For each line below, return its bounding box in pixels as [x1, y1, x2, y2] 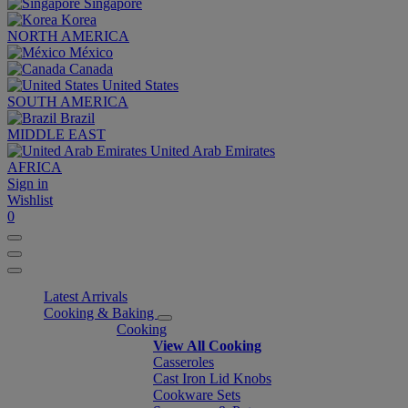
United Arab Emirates [150, 143, 275, 158]
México [69, 45, 113, 60]
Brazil [60, 110, 95, 126]
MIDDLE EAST [7, 127, 106, 142]
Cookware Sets [153, 387, 240, 403]
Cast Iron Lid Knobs [153, 371, 271, 386]
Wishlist [7, 192, 53, 208]
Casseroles [153, 354, 214, 370]
